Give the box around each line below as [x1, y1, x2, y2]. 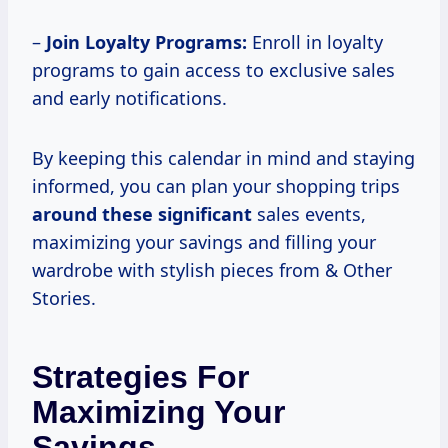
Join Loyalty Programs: [46, 30, 247, 55]
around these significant [32, 202, 252, 227]
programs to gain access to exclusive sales [32, 58, 395, 83]
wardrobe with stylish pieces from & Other [32, 258, 392, 283]
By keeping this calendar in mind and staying [32, 146, 415, 171]
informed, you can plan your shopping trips [32, 174, 400, 199]
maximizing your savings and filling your [32, 230, 376, 255]
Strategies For [32, 359, 249, 396]
